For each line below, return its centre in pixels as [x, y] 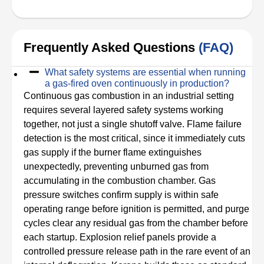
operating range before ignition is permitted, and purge [136, 209]
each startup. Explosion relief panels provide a [120, 237]
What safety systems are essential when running [145, 72]
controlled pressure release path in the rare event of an [137, 251]
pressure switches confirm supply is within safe [121, 194]
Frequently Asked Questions [111, 47]
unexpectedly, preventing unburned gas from [116, 166]
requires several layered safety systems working [123, 110]
